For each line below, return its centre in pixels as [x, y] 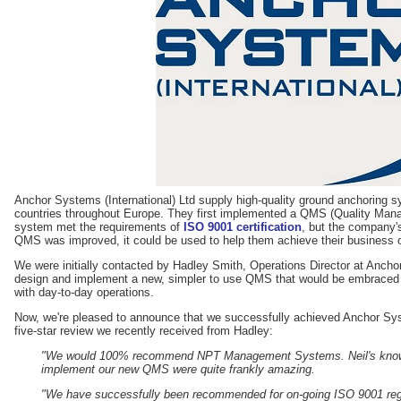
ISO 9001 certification [243, 227]
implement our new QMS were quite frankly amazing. [178, 369]
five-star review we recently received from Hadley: [144, 330]
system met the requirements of [99, 227]
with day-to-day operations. [84, 293]
